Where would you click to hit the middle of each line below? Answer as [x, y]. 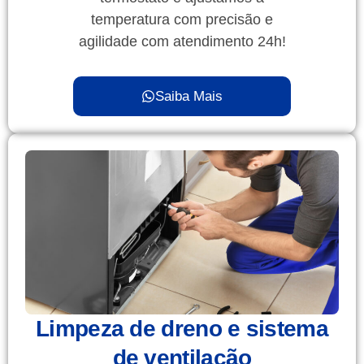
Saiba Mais [189, 96]
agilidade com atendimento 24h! [182, 41]
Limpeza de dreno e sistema [182, 328]
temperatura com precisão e [182, 19]
